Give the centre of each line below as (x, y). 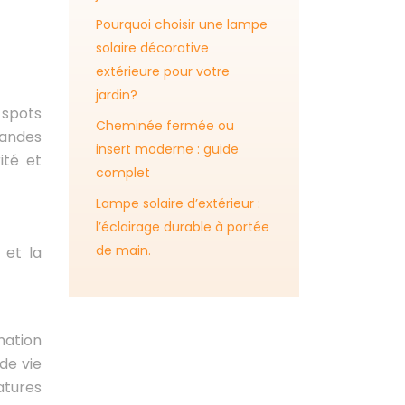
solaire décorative (152, 48)
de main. (123, 250)
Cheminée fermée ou (165, 126)
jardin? (117, 95)
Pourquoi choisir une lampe (182, 24)
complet (123, 173)
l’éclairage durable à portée (183, 227)
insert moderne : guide (167, 149)
